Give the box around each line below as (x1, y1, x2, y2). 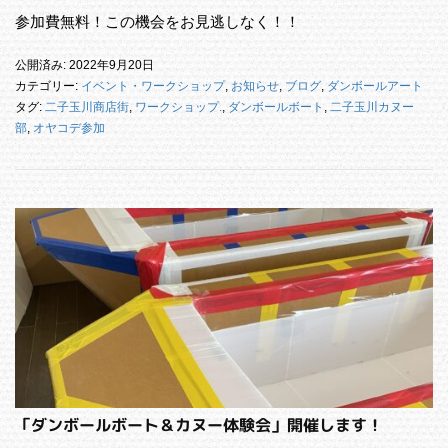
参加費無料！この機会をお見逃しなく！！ (15, 12, 300, 30)
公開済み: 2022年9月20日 (15, 57, 154, 72)
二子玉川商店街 (45, 99, 129, 114)
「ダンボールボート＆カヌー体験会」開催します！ (14, 413, 384, 436)
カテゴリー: (15, 78, 81, 93)
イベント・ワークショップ (81, 78, 225, 93)
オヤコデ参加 (33, 120, 105, 135)
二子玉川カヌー (330, 99, 414, 114)
